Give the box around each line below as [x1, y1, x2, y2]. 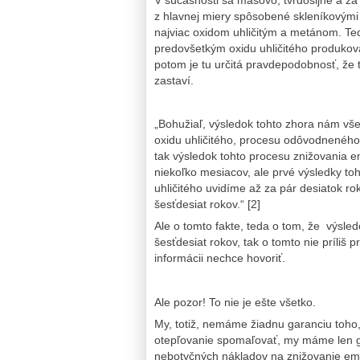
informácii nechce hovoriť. [154, 252, 285, 265]
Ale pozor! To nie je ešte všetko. [154, 295, 316, 309]
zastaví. [154, 73, 194, 87]
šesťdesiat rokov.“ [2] [154, 198, 260, 211]
